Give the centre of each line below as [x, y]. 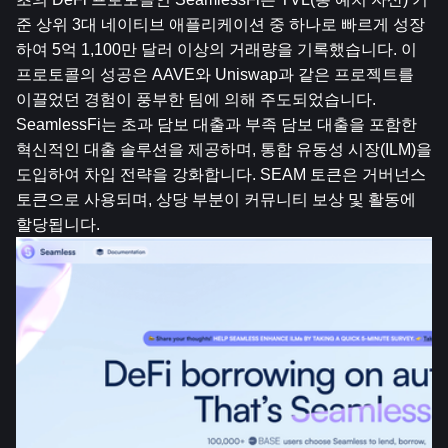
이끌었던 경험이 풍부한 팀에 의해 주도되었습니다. [196, 99]
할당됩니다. [58, 224]
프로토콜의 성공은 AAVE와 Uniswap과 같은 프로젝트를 [215, 74]
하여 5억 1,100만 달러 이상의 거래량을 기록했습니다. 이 [216, 49]
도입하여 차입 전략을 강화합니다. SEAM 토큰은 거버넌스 [221, 174]
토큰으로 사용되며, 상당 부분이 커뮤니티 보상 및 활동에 [216, 199]
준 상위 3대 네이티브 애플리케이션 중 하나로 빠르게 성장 [220, 24]
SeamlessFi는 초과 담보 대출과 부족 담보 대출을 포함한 [216, 124]
